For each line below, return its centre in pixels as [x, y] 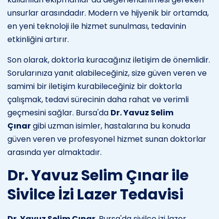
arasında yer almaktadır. [55, 152]
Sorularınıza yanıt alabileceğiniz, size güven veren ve [107, 73]
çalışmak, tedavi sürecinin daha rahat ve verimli [98, 99]
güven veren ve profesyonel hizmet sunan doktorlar [107, 139]
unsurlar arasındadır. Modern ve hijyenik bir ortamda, [108, 13]
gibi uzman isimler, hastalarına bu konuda [110, 126]
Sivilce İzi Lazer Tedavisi [95, 194]
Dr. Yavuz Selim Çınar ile [98, 175]
